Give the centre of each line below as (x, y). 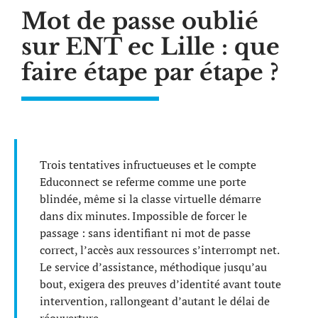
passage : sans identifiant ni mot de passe (145, 233)
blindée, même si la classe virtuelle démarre (150, 199)
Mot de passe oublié (140, 21)
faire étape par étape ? (150, 72)
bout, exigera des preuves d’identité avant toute (160, 284)
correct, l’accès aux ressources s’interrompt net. (159, 250)
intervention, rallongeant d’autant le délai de (155, 301)
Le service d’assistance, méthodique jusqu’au (153, 267)
